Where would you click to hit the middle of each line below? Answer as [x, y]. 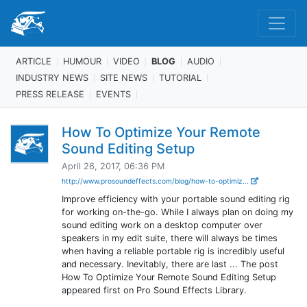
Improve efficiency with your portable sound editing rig [175, 199]
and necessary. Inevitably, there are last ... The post [170, 264]
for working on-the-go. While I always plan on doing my [177, 212]
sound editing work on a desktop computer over [162, 225]
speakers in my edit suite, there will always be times [169, 238]
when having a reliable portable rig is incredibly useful [173, 251]
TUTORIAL [180, 77]
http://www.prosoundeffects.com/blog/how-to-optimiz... [156, 181]
